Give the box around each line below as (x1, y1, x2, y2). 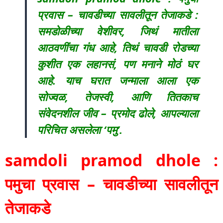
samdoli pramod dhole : (5, 149, 218, 171)
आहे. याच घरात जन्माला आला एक (37, 72, 198, 88)
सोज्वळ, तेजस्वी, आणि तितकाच (37, 89, 198, 104)
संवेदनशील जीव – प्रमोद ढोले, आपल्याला (37, 105, 198, 120)
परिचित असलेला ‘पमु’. (37, 121, 122, 137)
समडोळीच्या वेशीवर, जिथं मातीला (37, 23, 198, 38)
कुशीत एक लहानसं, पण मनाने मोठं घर (37, 56, 198, 71)
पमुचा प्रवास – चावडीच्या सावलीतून (5, 173, 218, 195)
